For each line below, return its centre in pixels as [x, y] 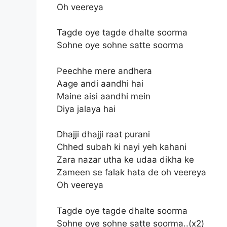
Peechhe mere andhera [104, 71]
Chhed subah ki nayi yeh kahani [122, 147]
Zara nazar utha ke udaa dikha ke [125, 160]
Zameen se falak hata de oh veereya [131, 172]
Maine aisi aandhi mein [104, 96]
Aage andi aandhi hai [100, 83]
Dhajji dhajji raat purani [103, 134]
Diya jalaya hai [86, 109]
